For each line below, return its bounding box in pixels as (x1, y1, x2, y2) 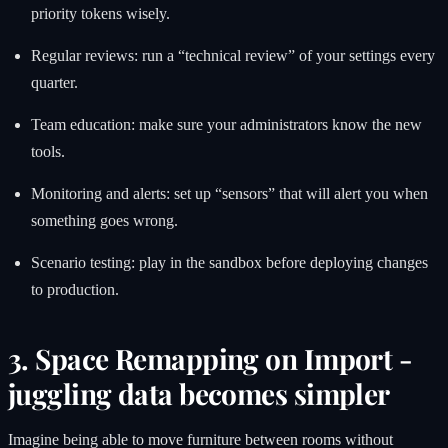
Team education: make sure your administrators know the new (30, 116, 422, 134)
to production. (30, 281, 119, 299)
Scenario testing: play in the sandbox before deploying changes (30, 254, 428, 272)
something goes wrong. (30, 212, 178, 230)
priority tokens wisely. (30, 5, 170, 23)
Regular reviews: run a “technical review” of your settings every (30, 47, 435, 65)
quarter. (30, 74, 78, 92)
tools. (30, 143, 65, 161)
